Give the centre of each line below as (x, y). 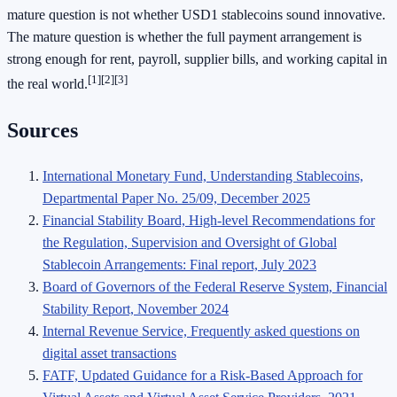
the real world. (47, 84)
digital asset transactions (109, 353)
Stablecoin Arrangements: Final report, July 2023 (179, 264)
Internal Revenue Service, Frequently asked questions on (201, 331)
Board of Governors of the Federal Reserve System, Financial (215, 286)
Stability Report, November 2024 (136, 308)
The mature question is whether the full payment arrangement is (184, 37)
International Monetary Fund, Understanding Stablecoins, (203, 175)
